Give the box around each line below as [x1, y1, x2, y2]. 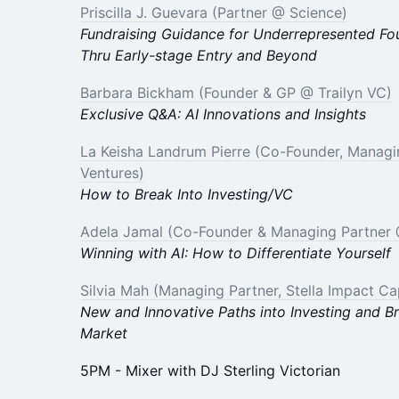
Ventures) [80, 164, 144, 182]
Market [80, 324, 127, 342]
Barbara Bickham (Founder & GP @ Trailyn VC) [80, 84, 392, 102]
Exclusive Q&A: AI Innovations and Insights [80, 105, 366, 123]
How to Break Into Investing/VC [80, 185, 293, 203]
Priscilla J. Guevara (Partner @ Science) [80, 4, 347, 21]
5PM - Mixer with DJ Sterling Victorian [80, 362, 340, 379]
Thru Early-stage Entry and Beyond [80, 46, 317, 64]
